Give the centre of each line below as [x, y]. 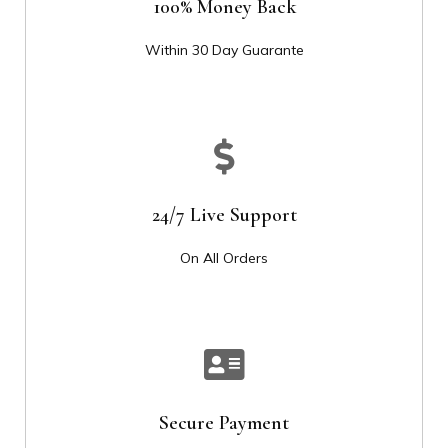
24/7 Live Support [224, 215]
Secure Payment [224, 423]
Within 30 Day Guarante [224, 50]
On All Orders [224, 258]
